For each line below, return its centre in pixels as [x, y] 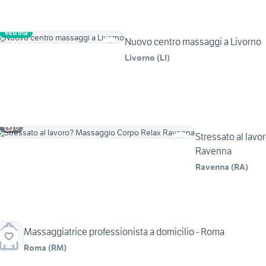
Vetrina [16, 33]
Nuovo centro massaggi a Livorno [193, 42]
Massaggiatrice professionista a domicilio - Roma [124, 232]
